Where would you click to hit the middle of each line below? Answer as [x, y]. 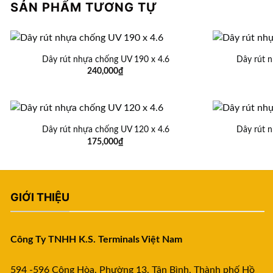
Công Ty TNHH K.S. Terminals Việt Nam [96, 239]
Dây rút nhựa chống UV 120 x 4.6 [105, 130]
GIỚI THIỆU [40, 197]
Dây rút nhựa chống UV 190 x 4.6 [105, 60]
